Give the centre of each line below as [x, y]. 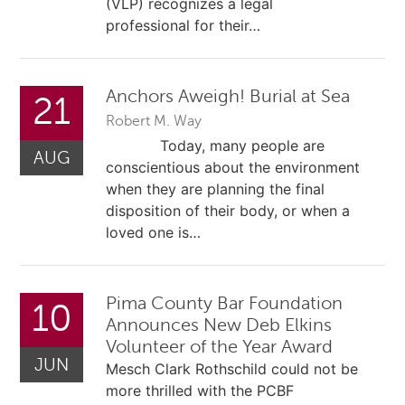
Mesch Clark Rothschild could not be [232, 369]
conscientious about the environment [233, 167]
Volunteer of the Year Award [220, 347]
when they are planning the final [216, 188]
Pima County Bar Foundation [225, 304]
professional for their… [184, 25]
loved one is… [154, 232]
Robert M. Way [154, 121]
